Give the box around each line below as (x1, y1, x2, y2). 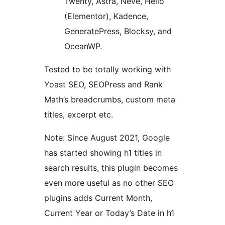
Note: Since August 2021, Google (44, 133, 170, 143)
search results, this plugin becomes (44, 163, 178, 173)
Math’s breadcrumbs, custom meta (44, 94, 175, 105)
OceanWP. (64, 41, 102, 52)
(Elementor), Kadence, (64, 11, 148, 22)
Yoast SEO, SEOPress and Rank (44, 79, 163, 90)
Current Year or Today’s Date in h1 (44, 208, 174, 218)
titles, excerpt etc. (44, 109, 113, 120)
